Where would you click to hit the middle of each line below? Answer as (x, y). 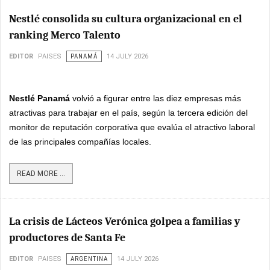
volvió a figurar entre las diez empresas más (155, 98)
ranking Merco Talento (65, 35)
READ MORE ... (41, 174)
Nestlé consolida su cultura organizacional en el (126, 19)
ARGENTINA (89, 259)
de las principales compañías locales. (80, 142)
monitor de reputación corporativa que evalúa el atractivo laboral (132, 127)
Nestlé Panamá (39, 98)
